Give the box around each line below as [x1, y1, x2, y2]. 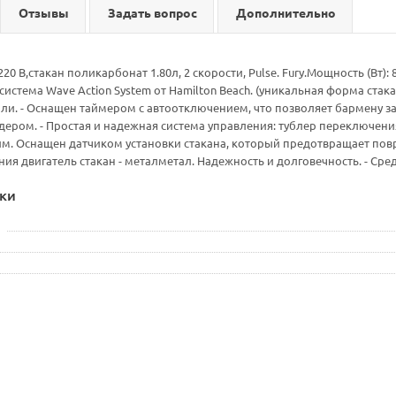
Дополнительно [236, 4, 336, 20]
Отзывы [19, 4, 69, 20]
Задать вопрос [108, 4, 197, 20]
